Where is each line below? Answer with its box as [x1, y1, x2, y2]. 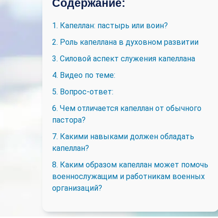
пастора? [52, 115, 86, 125]
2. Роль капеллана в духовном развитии [52, 37, 199, 47]
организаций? [52, 183, 102, 193]
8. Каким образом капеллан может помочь [52, 160, 208, 169]
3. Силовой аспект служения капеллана [52, 54, 195, 63]
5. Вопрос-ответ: [52, 87, 113, 96]
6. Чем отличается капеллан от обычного [52, 104, 201, 113]
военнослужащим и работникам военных [52, 172, 205, 181]
